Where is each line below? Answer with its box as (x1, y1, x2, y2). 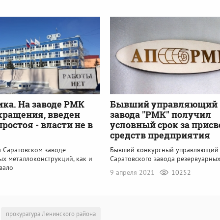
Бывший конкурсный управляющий (110, 145, 219, 154)
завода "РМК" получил (110, 108, 211, 120)
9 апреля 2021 (110, 167, 157, 177)
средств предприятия (110, 129, 210, 141)
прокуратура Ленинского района (6, 210, 96, 219)
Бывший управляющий (110, 98, 218, 110)
